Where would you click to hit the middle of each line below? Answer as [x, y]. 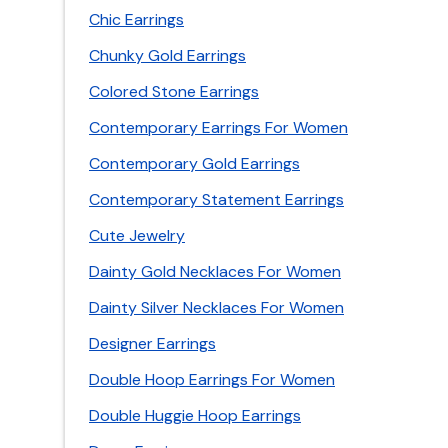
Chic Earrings [136, 19]
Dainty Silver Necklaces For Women [216, 307]
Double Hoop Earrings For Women [212, 379]
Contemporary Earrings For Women [218, 127]
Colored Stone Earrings [174, 91]
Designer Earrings [152, 343]
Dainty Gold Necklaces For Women [215, 271]
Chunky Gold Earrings [167, 55]
